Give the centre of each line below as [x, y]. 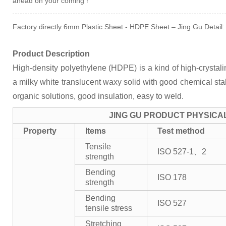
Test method [181, 131]
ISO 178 [172, 177]
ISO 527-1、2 [182, 152]
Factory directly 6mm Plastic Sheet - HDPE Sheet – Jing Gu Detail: [119, 27]
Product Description [51, 54]
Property [40, 131]
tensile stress [109, 208]
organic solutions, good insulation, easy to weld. [100, 96]
